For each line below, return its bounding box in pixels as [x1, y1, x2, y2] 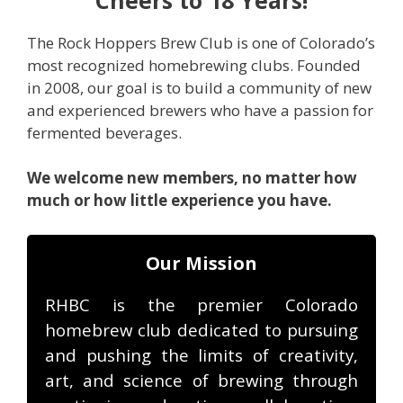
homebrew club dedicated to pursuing [45, 318, 358, 341]
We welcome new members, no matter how [27, 167, 357, 189]
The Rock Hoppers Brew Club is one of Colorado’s [27, 31, 375, 53]
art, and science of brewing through [45, 368, 358, 391]
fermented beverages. [27, 121, 182, 143]
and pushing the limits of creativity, [45, 343, 358, 366]
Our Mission [146, 250, 257, 275]
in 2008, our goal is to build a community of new [27, 76, 372, 98]
